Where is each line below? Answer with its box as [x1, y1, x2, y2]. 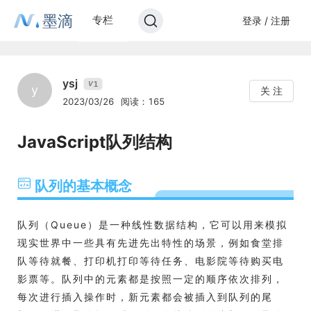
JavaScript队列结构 [17, 132, 172, 152]
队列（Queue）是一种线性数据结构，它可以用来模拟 [17, 219, 287, 230]
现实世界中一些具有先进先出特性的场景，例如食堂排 [17, 237, 284, 249]
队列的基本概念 [35, 178, 132, 194]
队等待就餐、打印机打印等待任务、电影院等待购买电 [17, 255, 284, 267]
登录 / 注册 [242, 14, 290, 26]
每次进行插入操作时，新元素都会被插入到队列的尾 [17, 291, 273, 303]
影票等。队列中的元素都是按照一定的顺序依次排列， [17, 273, 284, 285]
